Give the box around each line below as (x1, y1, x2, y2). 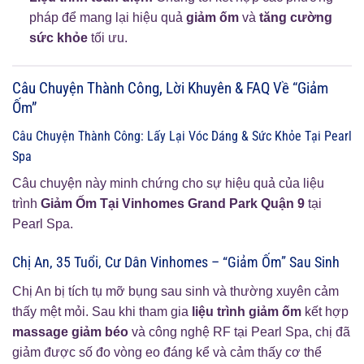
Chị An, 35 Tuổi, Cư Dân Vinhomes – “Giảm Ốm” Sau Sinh (12, 253, 340, 271)
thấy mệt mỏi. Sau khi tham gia (12, 304, 192, 318)
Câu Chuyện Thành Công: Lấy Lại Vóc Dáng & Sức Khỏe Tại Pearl (12, 128, 352, 144)
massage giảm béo (12, 324, 128, 339)
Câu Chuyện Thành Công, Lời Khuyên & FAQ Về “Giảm (12, 79, 328, 98)
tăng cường (258, 11, 332, 25)
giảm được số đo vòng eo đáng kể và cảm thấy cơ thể (12, 344, 322, 359)
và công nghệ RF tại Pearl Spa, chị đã (128, 324, 350, 339)
